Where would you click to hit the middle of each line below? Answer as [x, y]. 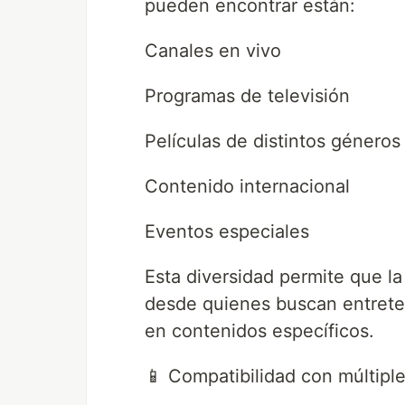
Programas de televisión [247, 96]
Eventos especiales [227, 232]
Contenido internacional [247, 187]
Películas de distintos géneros [273, 141]
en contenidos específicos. [259, 331]
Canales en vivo [213, 51]
